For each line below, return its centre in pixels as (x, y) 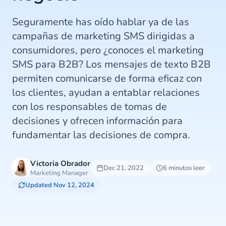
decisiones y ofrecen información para (97, 121)
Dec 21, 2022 (124, 168)
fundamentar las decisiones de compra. (101, 135)
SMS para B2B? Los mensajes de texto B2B (111, 64)
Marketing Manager (59, 173)
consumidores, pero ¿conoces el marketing (108, 50)
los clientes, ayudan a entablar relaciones (106, 93)
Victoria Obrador (60, 163)
